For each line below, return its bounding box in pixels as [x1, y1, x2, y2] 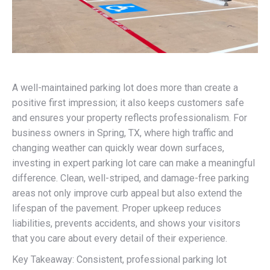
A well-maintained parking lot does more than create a [12, 82, 238, 93]
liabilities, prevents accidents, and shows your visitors [12, 218, 240, 229]
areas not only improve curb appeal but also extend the [12, 187, 242, 199]
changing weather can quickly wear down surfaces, [12, 142, 224, 154]
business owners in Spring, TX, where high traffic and [12, 127, 233, 139]
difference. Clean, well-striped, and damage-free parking [12, 172, 249, 184]
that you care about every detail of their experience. [12, 233, 227, 244]
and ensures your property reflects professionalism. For [12, 112, 247, 124]
